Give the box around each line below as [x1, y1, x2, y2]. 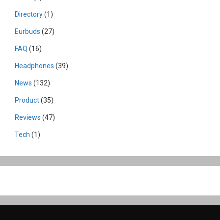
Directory [15, 10, 43, 18]
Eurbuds [15, 27, 40, 35]
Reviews [15, 113, 41, 121]
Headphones [15, 61, 54, 70]
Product [15, 96, 39, 104]
